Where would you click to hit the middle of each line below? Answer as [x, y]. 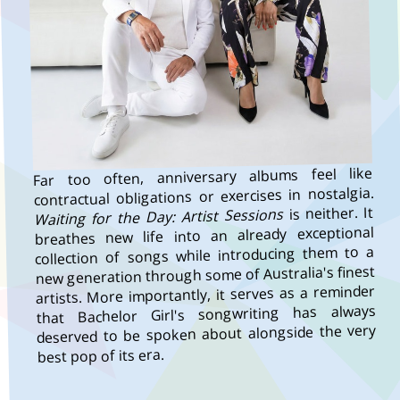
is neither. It [328, 214]
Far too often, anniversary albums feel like [203, 177]
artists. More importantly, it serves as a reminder [205, 295]
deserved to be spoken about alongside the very [206, 334]
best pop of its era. [100, 356]
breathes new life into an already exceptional [204, 236]
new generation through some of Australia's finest [205, 275]
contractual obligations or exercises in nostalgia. [203, 197]
